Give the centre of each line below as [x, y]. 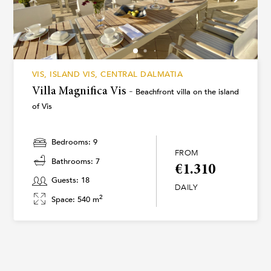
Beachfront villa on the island [187, 92]
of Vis [42, 106]
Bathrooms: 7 [75, 161]
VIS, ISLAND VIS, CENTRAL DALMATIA [107, 74]
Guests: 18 [70, 181]
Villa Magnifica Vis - [83, 91]
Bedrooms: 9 [74, 142]
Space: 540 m [75, 199]
